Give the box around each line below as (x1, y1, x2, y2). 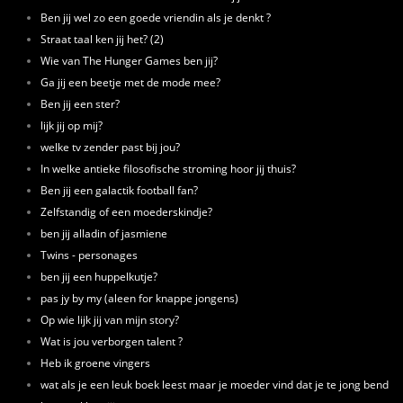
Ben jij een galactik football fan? (40, 183, 198, 197)
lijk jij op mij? (40, 118, 103, 132)
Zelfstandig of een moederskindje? (40, 204, 212, 219)
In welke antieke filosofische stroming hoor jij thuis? (40, 161, 296, 175)
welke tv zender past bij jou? (40, 139, 180, 154)
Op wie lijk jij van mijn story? (40, 312, 179, 327)
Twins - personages (40, 247, 138, 262)
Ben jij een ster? (40, 96, 120, 111)
